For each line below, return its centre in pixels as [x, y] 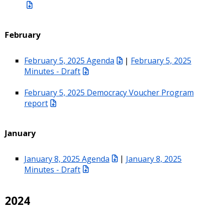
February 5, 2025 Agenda [69, 60]
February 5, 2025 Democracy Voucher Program [109, 92]
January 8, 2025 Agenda [67, 159]
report [36, 103]
